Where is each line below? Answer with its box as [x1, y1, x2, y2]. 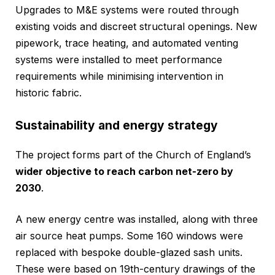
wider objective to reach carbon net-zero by [15, 165, 233, 177]
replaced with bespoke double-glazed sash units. [15, 246, 242, 258]
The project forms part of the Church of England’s [15, 148, 251, 161]
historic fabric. [15, 86, 82, 99]
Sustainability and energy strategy [15, 117, 218, 133]
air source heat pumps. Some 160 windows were [15, 229, 243, 242]
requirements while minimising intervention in [15, 69, 223, 82]
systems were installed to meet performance [15, 53, 222, 66]
